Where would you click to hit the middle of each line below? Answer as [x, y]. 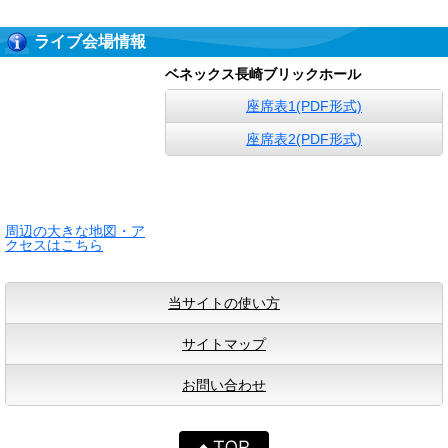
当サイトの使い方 [224, 303]
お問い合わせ [224, 385]
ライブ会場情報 [90, 41]
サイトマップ [224, 344]
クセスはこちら [54, 245]
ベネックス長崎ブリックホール [263, 74]
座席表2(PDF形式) [304, 139]
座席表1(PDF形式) [304, 106]
